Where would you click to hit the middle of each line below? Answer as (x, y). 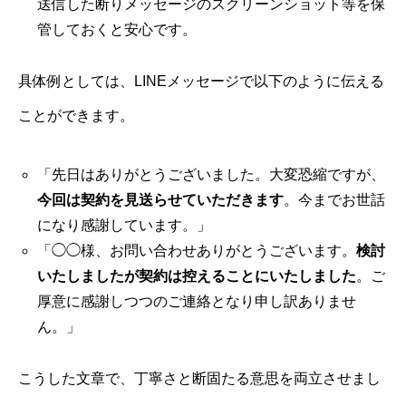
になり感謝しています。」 (124, 226)
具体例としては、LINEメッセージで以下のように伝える (201, 82)
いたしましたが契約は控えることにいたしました (196, 276)
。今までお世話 (334, 200)
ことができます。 (76, 116)
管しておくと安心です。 (116, 30)
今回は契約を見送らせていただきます (160, 200)
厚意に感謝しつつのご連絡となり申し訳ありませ (196, 302)
